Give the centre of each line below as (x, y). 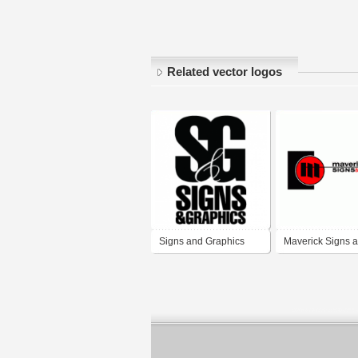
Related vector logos (225, 72)
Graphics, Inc (312, 265)
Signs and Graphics (202, 242)
